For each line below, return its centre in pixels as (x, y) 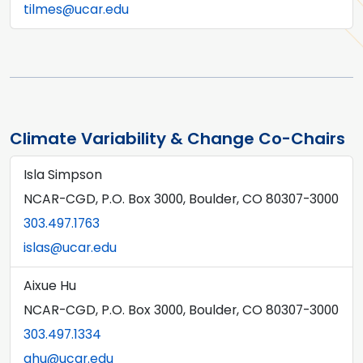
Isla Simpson (63, 175)
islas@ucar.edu (70, 248)
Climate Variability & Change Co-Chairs (177, 139)
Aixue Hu (50, 286)
